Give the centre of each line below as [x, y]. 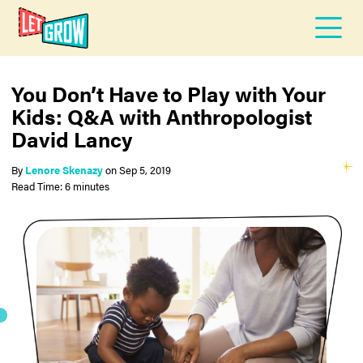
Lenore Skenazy [64, 169]
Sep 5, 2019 [145, 169]
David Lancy [73, 139]
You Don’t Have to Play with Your [169, 94]
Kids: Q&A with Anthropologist [162, 117]
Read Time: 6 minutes [61, 186]
